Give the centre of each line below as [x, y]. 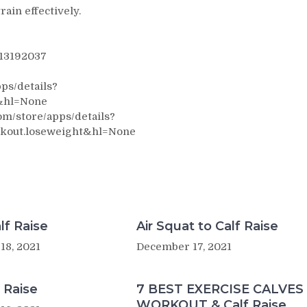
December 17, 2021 [184, 246]
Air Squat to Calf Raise [207, 226]
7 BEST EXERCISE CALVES [220, 289]
